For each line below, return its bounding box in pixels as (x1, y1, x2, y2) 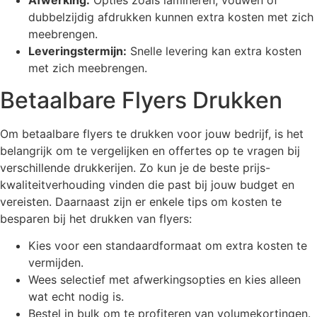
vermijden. (28, 255, 83, 270)
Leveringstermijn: (28, 44, 127, 59)
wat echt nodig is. (28, 289, 124, 304)
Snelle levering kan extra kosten (127, 44, 301, 59)
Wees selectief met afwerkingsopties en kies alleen (28, 272, 301, 287)
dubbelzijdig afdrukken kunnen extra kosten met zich (28, 10, 313, 25)
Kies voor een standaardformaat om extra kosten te (28, 238, 307, 253)
